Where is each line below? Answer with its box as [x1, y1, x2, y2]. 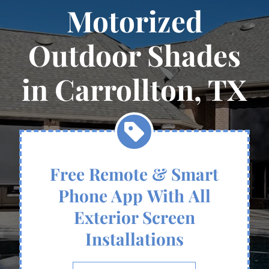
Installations [85, 228, 184, 250]
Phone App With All [58, 184, 211, 207]
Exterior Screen [73, 206, 195, 228]
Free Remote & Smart [50, 163, 219, 185]
